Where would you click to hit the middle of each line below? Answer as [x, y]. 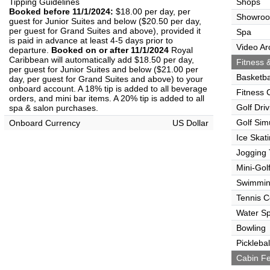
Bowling [251, 228]
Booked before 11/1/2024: [61, 11]
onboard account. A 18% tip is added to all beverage [108, 89]
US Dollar [190, 123]
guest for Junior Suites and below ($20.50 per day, [105, 21]
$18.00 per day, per [152, 11]
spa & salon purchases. [54, 108]
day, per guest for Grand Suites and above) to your [106, 79]
